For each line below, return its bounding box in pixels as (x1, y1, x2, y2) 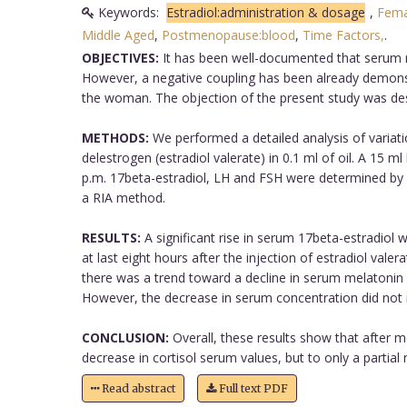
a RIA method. (81, 188, 165, 206)
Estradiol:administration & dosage (165, 3, 365, 21)
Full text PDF (215, 381, 288, 395)
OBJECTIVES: (81, 48, 159, 66)
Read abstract (98, 381, 175, 395)
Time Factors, (302, 25, 384, 44)
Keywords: (94, 3, 166, 21)
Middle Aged (81, 25, 154, 44)
